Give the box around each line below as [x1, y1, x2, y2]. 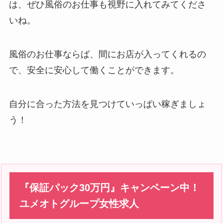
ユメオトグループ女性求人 [19, 198, 139, 209]
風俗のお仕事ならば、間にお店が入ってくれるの [8, 49, 206, 60]
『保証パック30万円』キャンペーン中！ [19, 182, 200, 193]
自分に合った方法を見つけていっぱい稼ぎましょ [8, 99, 206, 110]
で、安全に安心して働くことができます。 [8, 65, 179, 76]
